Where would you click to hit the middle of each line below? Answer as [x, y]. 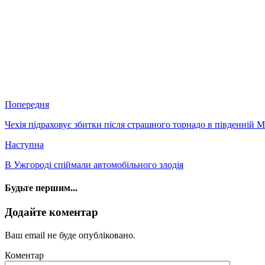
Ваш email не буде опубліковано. [70, 235]
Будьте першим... [41, 188]
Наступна [24, 144]
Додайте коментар [51, 212]
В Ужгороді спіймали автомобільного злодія [94, 164]
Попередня [27, 104]
